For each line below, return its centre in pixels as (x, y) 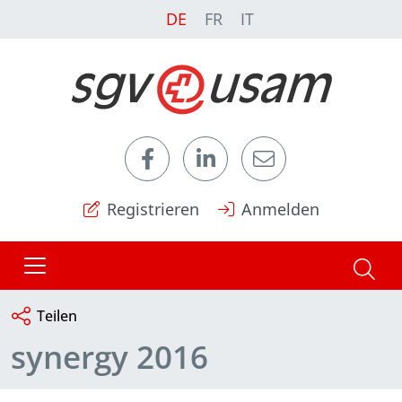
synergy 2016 (109, 356)
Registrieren (153, 209)
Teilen (57, 315)
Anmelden (280, 209)
